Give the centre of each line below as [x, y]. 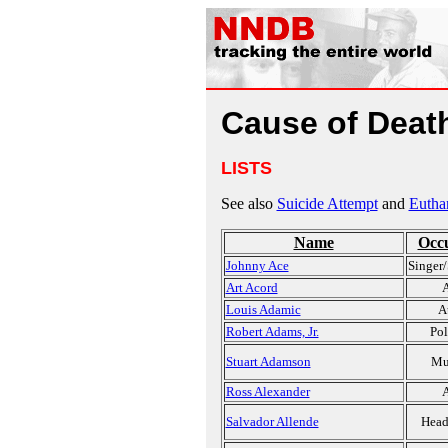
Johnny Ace [257, 265]
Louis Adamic [263, 309]
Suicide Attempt [327, 203]
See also [248, 203]
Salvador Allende [272, 421]
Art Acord [251, 287]
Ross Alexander [267, 391]
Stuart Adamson [268, 361]
